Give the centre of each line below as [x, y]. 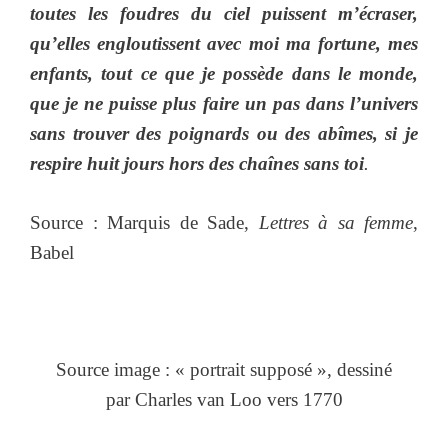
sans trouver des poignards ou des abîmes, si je [224, 133]
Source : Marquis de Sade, [144, 222]
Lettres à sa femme [335, 222]
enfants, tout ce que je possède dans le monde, [224, 73]
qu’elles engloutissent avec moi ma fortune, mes [224, 43]
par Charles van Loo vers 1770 [224, 399]
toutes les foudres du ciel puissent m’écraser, [224, 13]
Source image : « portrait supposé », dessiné [224, 369]
